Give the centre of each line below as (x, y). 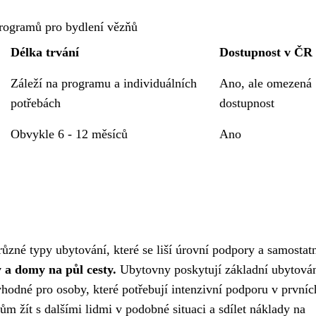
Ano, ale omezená (266, 83)
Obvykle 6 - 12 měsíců (69, 134)
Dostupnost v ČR (266, 52)
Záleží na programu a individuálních (104, 83)
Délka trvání (45, 52)
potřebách (36, 103)
